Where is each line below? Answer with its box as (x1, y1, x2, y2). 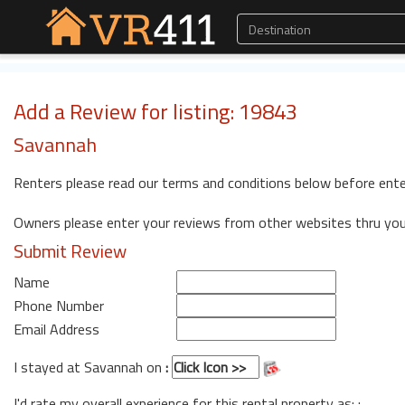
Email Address (14, 318, 99, 340)
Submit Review (14, 237, 127, 265)
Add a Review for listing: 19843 (14, 95, 297, 127)
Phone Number (14, 295, 104, 316)
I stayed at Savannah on (14, 356, 165, 378)
